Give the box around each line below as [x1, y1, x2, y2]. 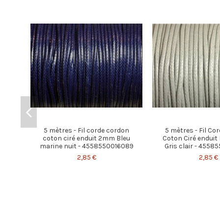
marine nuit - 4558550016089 [39, 141, 134, 150]
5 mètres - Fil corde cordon [44, 126, 129, 135]
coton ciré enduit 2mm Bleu [43, 134, 130, 142]
